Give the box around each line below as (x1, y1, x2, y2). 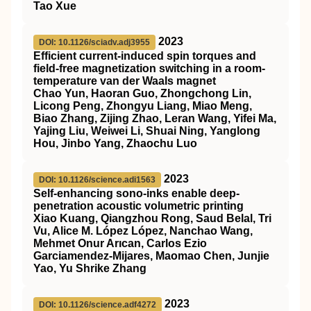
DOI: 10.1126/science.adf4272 (39, 300, 156, 310)
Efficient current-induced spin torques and (33, 50, 256, 62)
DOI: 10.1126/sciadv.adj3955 (39, 37, 150, 47)
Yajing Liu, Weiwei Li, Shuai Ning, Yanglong (33, 125, 260, 137)
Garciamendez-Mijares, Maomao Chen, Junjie (33, 250, 269, 262)
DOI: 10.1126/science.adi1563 (39, 175, 155, 185)
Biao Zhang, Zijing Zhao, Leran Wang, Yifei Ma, (33, 112, 276, 124)
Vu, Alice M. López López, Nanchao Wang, (33, 225, 253, 237)
